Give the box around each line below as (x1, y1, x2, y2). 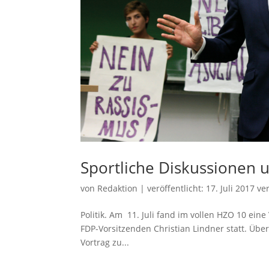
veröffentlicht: (147, 182, 207, 194)
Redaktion (97, 182, 138, 194)
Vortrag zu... (80, 236, 130, 248)
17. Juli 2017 (206, 182, 255, 194)
